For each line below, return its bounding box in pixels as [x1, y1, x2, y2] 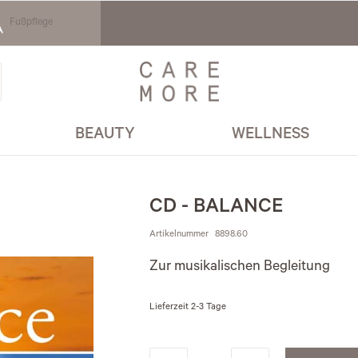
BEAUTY [75, 127, 136, 145]
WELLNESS [232, 127, 310, 145]
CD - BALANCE [149, 197, 283, 220]
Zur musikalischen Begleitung [149, 260, 330, 276]
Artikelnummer [149, 230, 209, 241]
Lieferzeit [149, 303, 189, 313]
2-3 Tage [191, 303, 226, 313]
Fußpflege [10, 18, 53, 29]
